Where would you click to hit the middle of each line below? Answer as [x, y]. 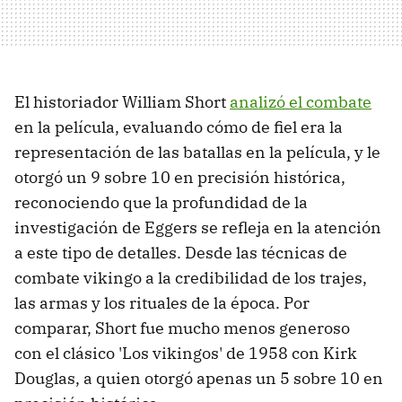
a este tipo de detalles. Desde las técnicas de [181, 253]
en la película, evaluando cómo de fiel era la [179, 127]
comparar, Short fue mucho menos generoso [182, 328]
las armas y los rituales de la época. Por [162, 303]
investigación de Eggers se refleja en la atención [198, 228]
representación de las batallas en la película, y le [197, 153]
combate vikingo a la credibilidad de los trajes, [191, 278]
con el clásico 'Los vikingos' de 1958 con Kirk [186, 354]
